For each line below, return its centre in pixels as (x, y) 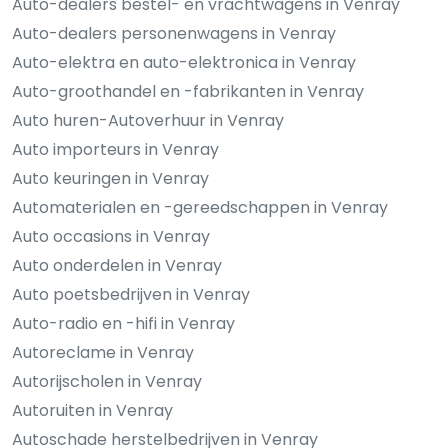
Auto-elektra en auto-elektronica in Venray (184, 62)
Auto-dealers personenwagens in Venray (174, 33)
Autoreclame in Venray (103, 352)
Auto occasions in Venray (111, 236)
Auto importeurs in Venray (115, 149)
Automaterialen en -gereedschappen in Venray (200, 207)
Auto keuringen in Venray (110, 178)
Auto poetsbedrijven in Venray (131, 294)
